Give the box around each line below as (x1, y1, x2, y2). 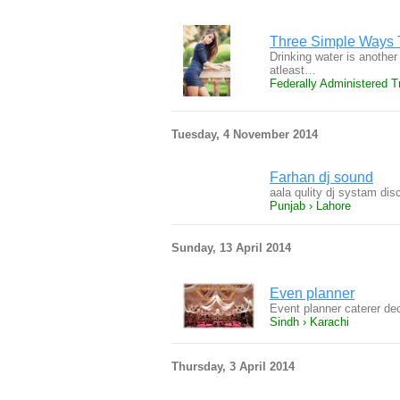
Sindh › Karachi (270, 315, 349, 329)
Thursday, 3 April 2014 (171, 360, 295, 373)
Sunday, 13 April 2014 (171, 241, 291, 254)
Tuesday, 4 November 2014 (171, 128, 318, 141)
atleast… (270, 63, 316, 77)
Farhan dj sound (270, 170, 373, 185)
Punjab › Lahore (270, 199, 351, 212)
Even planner (270, 286, 354, 301)
